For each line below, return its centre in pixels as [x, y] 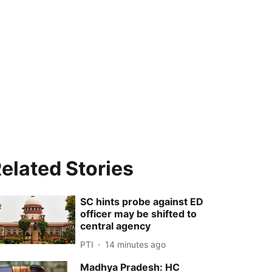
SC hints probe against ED [142, 202]
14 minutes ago [136, 244]
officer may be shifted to [139, 214]
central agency [116, 226]
